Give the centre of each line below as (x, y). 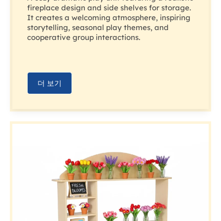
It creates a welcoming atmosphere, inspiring (109, 18)
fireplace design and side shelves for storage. (109, 8)
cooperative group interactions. (84, 37)
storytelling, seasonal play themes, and (98, 28)
